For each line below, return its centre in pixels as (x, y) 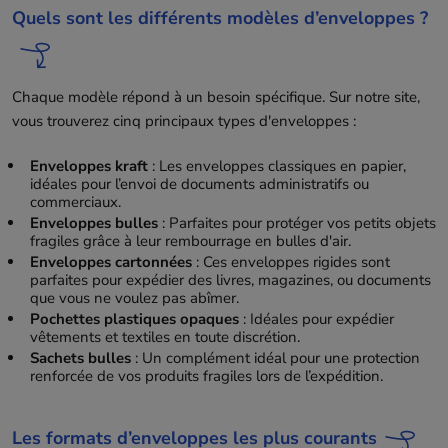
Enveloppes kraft (88, 165)
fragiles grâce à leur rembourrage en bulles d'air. (190, 240)
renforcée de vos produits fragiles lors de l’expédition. (206, 376)
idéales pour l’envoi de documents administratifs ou (199, 183)
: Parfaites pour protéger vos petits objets (296, 222)
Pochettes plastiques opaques (134, 319)
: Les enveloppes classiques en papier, (276, 165)
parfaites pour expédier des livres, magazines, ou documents (230, 279)
